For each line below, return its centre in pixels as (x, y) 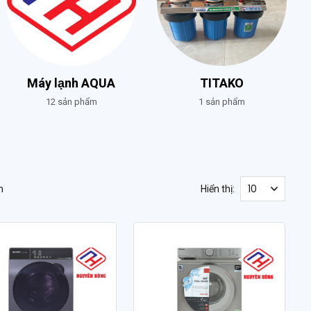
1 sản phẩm (222, 102)
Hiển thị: (217, 188)
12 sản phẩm (71, 102)
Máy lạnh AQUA (71, 84)
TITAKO (222, 84)
